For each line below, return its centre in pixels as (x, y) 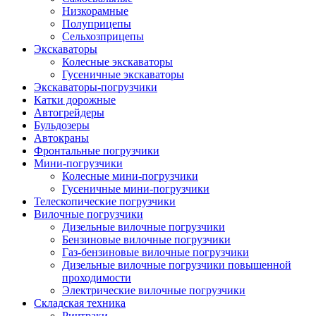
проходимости (97, 277)
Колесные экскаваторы (117, 61)
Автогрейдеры (69, 112)
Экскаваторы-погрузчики (96, 87)
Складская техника (80, 303)
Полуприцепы (97, 23)
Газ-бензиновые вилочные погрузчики (156, 252)
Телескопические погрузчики (105, 201)
